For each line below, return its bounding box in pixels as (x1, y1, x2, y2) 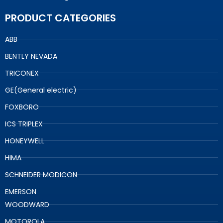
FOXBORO (5, 102, 39, 112)
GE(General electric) (5, 85, 77, 95)
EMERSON (5, 186, 36, 197)
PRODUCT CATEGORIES (5, 10, 116, 25)
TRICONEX (5, 68, 39, 78)
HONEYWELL (5, 135, 44, 146)
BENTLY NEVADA (5, 51, 57, 61)
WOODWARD (5, 199, 49, 210)
